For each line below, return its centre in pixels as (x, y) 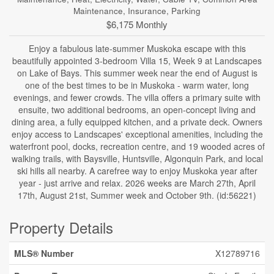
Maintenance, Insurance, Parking (137, 11)
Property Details (61, 227)
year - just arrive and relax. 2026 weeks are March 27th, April (137, 183)
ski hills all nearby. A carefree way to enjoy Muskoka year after (137, 171)
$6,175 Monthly (137, 24)
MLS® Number (44, 253)
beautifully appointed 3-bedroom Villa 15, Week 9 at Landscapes (137, 61)
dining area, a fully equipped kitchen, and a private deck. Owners (137, 122)
